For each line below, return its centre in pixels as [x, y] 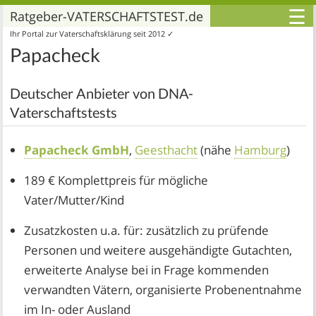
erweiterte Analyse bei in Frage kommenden [147, 270]
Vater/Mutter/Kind [74, 200]
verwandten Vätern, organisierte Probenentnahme [163, 290]
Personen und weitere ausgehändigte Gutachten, [158, 250]
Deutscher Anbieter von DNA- [102, 93]
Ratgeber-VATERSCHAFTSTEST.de [107, 16]
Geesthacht [166, 150]
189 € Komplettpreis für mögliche [116, 180]
